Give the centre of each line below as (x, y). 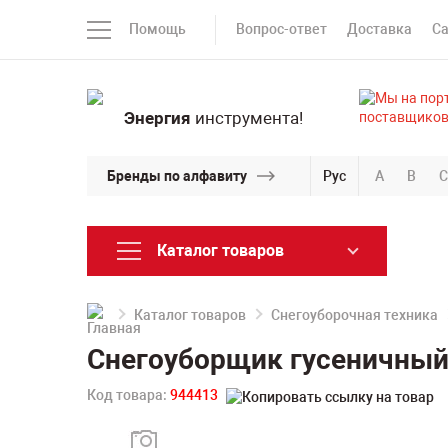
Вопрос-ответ (281, 29)
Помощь (157, 29)
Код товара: (128, 395)
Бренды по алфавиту (177, 175)
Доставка (379, 29)
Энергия (157, 118)
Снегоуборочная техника (354, 315)
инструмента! (246, 118)
